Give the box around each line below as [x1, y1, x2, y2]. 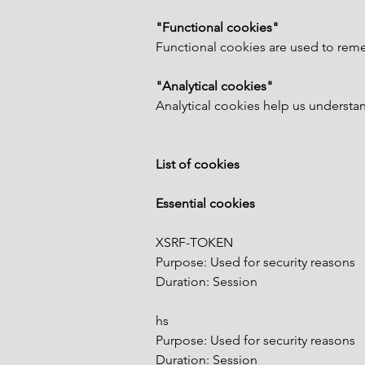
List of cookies [156, 156, 240, 172]
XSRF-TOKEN [156, 235, 233, 250]
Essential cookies [156, 196, 255, 211]
